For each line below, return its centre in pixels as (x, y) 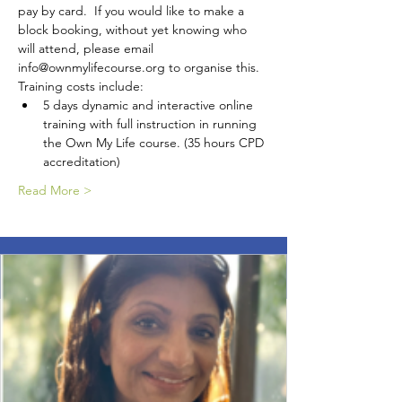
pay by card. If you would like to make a (133, 11)
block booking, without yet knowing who (134, 30)
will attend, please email (87, 49)
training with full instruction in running (152, 124)
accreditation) (82, 162)
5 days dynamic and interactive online (150, 105)
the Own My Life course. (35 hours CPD (155, 143)
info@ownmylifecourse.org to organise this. (139, 68)
